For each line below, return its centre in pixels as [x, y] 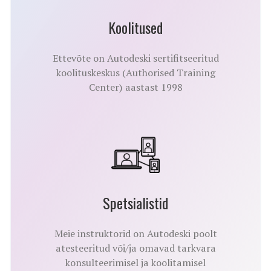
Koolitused [135, 28]
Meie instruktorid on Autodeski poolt [135, 234]
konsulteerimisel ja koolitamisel [135, 263]
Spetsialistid [135, 203]
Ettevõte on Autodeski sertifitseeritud [135, 58]
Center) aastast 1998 [135, 87]
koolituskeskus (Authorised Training [135, 73]
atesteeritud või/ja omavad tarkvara [135, 248]
